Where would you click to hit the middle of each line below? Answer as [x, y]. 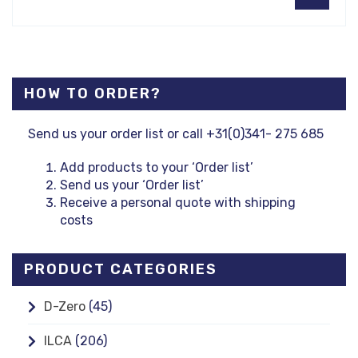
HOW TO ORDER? [93, 93]
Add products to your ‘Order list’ [157, 167]
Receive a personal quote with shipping [178, 202]
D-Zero [65, 306]
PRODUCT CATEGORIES [121, 269]
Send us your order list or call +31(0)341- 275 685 [176, 133]
